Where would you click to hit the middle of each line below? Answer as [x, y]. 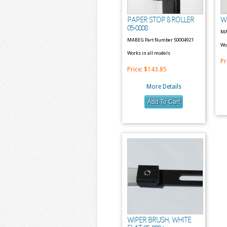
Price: [136, 69]
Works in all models [149, 53]
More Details [164, 87]
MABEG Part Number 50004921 [161, 40]
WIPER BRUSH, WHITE [159, 220]
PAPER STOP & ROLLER [161, 20]
